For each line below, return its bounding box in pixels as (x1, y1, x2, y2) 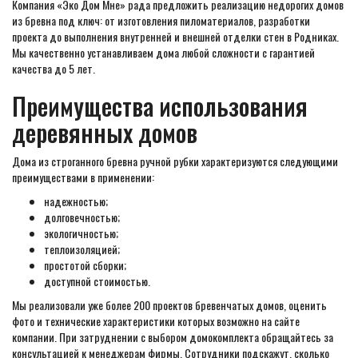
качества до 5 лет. (12, 60, 95, 77)
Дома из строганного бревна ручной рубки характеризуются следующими (12, 153, 338, 169)
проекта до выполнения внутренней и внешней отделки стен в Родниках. (12, 28, 339, 45)
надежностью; (44, 193, 108, 209)
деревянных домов (12, 114, 197, 150)
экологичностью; (44, 225, 118, 241)
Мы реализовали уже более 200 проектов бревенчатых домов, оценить (12, 296, 327, 313)
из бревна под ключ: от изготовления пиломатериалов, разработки (12, 12, 310, 29)
